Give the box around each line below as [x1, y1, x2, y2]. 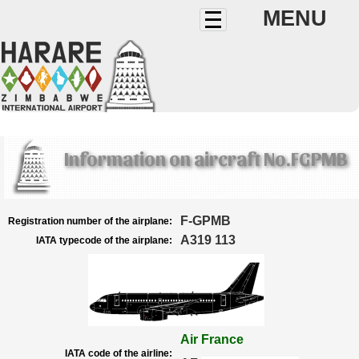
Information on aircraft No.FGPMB [64, 147, 348, 169]
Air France [180, 333, 244, 346]
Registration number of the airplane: [8, 216, 172, 227]
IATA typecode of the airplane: [36, 235, 172, 246]
